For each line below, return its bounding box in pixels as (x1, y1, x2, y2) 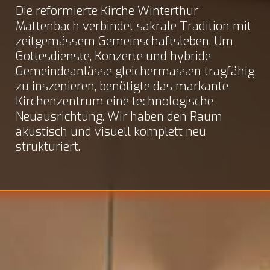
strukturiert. (16, 139, 80, 155)
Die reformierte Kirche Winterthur (16, 3, 198, 19)
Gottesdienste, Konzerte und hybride (16, 48, 211, 64)
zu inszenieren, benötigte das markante (16, 78, 228, 95)
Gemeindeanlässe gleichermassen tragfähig (16, 63, 254, 80)
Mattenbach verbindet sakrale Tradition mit (16, 18, 251, 34)
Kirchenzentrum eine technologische (16, 93, 213, 110)
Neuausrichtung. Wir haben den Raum (16, 108, 222, 125)
